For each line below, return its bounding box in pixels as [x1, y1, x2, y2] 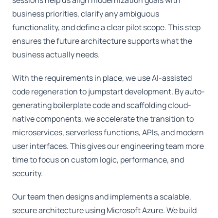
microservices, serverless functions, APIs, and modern [12, 127, 204, 138]
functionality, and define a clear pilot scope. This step [12, 21, 201, 33]
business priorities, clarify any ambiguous [12, 8, 160, 19]
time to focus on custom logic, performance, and [12, 154, 184, 165]
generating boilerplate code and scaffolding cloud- [12, 99, 192, 110]
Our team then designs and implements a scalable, [12, 191, 192, 202]
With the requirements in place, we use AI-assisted [12, 72, 192, 83]
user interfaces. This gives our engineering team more [12, 140, 204, 151]
